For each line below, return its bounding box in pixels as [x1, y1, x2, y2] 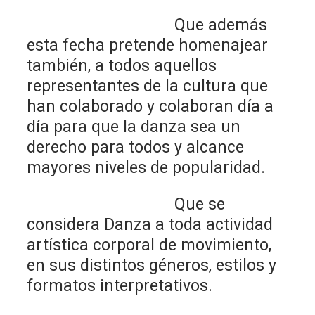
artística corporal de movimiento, [27, 235, 272, 255]
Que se [27, 194, 226, 214]
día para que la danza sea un [27, 117, 241, 136]
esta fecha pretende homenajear [27, 35, 269, 55]
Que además [27, 15, 268, 34]
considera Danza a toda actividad [27, 214, 274, 234]
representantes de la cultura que [27, 76, 269, 96]
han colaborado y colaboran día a [27, 96, 274, 116]
